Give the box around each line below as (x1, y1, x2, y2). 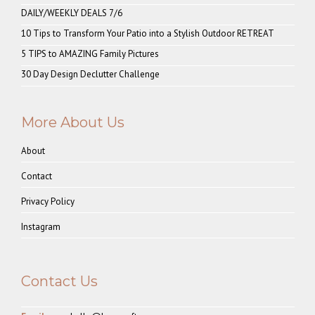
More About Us (21, 114, 124, 131)
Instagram (21, 221, 60, 233)
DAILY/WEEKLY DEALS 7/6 (21, 7, 122, 19)
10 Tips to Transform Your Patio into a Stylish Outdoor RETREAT (21, 27, 274, 39)
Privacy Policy (21, 195, 75, 207)
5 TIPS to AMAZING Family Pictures (21, 48, 159, 60)
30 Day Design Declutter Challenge (21, 68, 160, 80)
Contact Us (21, 273, 98, 290)
